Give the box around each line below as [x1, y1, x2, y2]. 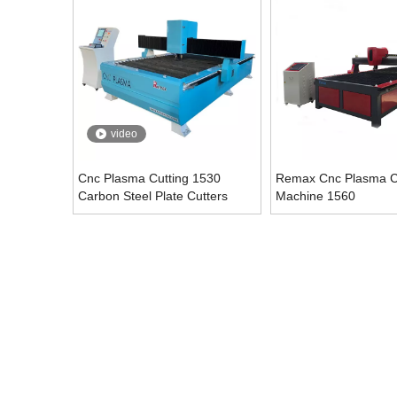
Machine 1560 [275, 189, 355, 203]
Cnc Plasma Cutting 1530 [78, 171, 221, 185]
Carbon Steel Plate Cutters [78, 189, 228, 203]
